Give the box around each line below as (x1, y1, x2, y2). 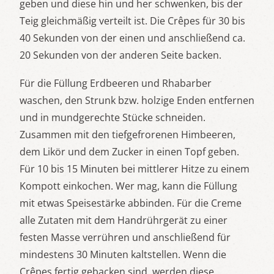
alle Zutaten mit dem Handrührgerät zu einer (20, 213, 228, 228)
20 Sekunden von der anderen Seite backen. (20, 48, 221, 62)
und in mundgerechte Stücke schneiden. (20, 111, 206, 125)
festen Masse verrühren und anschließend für (20, 231, 231, 245)
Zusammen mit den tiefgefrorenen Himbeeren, (20, 128, 235, 142)
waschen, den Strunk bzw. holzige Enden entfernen (20, 94, 254, 108)
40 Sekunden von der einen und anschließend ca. (20, 31, 245, 45)
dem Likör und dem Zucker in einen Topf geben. (20, 145, 239, 159)
